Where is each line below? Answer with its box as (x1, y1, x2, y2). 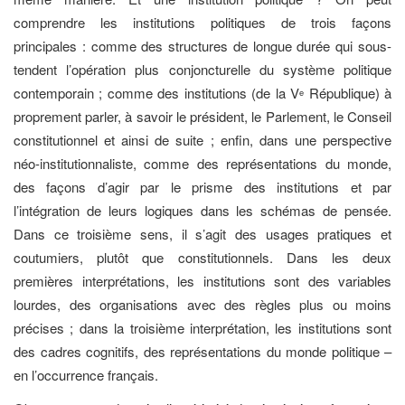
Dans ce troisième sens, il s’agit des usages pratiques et (14, 224, 391, 244)
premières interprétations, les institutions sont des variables (14, 271, 391, 291)
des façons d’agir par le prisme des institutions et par (14, 177, 391, 197)
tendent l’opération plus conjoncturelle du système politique (14, 60, 391, 80)
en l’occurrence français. (14, 365, 158, 385)
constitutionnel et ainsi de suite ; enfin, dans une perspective (14, 130, 391, 150)
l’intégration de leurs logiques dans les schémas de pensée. (14, 201, 391, 221)
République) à (304, 83, 392, 103)
